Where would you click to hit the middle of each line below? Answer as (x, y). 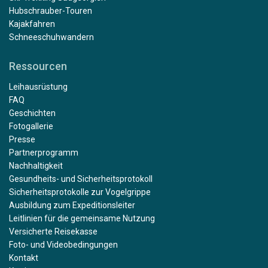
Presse (22, 139)
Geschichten (32, 113)
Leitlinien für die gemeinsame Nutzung (82, 218)
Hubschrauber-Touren (51, 10)
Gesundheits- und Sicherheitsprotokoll (81, 179)
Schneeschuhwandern (51, 37)
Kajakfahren (32, 24)
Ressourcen (38, 66)
